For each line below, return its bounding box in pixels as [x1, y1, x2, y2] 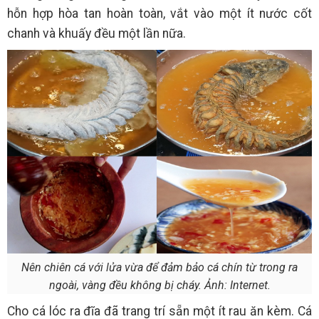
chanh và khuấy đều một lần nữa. [7, 26, 186, 41]
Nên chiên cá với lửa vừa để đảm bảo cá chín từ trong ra [21, 260, 298, 274]
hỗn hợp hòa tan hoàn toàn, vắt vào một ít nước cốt [7, 6, 312, 21]
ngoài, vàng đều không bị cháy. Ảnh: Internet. [48, 278, 271, 292]
